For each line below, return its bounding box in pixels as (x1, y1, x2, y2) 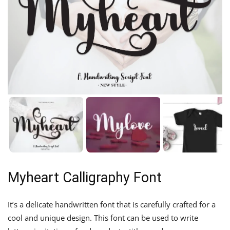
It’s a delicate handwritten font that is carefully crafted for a (8, 199, 216, 210)
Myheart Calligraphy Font (8, 169, 162, 186)
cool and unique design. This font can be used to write (8, 213, 198, 223)
